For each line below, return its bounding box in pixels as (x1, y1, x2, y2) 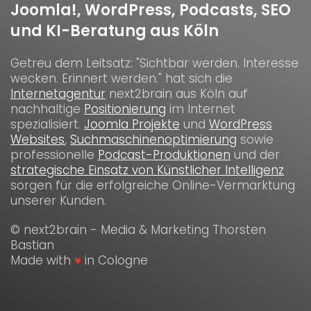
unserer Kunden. (10, 192, 106, 209)
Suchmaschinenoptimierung (70, 131, 237, 148)
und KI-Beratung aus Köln (10, 19, 219, 42)
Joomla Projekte (84, 115, 180, 133)
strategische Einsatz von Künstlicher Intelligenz (10, 161, 284, 178)
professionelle (10, 146, 98, 163)
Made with (10, 251, 74, 269)
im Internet (166, 100, 235, 117)
